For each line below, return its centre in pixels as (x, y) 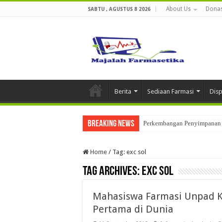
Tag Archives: (112, 172)
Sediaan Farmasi (170, 91)
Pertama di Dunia (133, 209)
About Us (178, 9)
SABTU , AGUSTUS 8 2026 (119, 9)
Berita (123, 91)
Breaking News (111, 124)
